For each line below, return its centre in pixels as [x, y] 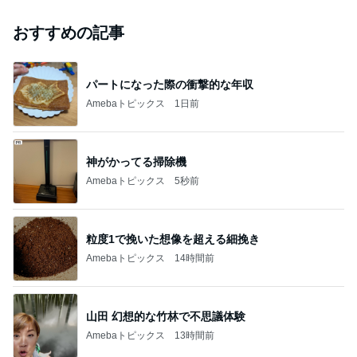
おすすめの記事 [69, 33]
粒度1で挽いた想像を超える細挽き [173, 239]
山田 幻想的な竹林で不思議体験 [166, 316]
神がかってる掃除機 [136, 161]
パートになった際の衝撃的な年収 [170, 84]
